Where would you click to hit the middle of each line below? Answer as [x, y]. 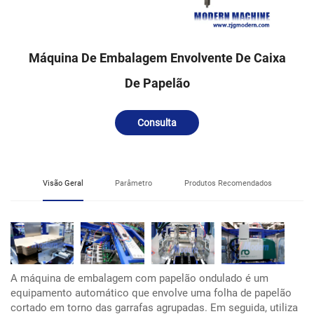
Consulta [157, 122]
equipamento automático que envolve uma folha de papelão [151, 293]
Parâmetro [134, 183]
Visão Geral [63, 183]
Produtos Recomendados [228, 183]
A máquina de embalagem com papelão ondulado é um [139, 278]
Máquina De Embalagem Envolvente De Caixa [157, 57]
